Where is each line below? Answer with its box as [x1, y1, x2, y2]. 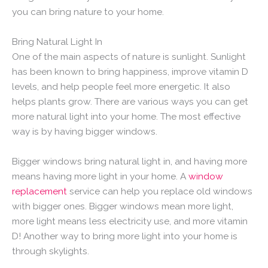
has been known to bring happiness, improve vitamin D [12, 66, 248, 78]
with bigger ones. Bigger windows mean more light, [12, 200, 233, 212]
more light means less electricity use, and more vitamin [12, 215, 248, 227]
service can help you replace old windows [67, 185, 252, 197]
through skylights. [12, 245, 89, 257]
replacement [12, 185, 67, 197]
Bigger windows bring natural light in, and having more [12, 156, 247, 167]
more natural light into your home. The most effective [12, 111, 240, 123]
